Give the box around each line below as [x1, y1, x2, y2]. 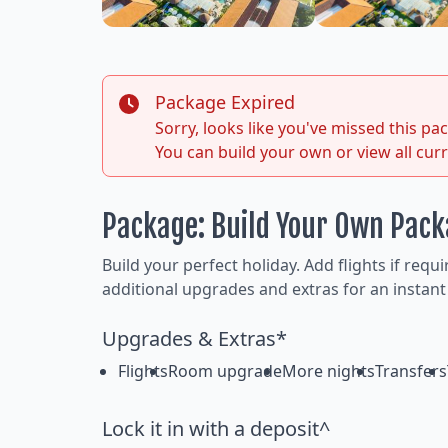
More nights [282, 360, 375, 383]
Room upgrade [168, 360, 282, 383]
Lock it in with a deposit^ [102, 415, 330, 443]
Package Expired [155, 90, 295, 115]
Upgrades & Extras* [102, 325, 287, 353]
